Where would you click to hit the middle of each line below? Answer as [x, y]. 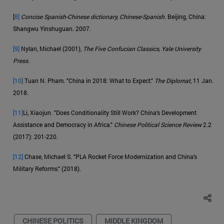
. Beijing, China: [185, 16]
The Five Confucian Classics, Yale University [142, 48]
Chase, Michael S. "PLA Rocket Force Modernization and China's [110, 156]
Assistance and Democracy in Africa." [63, 124]
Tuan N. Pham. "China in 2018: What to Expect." [89, 80]
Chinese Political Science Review [158, 124]
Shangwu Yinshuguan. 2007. [53, 28]
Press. [21, 60]
